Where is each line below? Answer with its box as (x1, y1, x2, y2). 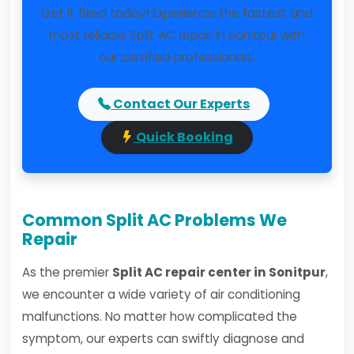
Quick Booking (134, 128, 233, 146)
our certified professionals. (99, 49, 255, 66)
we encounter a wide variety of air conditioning (22, 286, 300, 303)
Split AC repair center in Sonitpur (112, 264, 326, 281)
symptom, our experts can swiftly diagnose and (22, 330, 304, 347)
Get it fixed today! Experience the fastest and (41, 5, 313, 21)
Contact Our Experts (111, 95, 250, 113)
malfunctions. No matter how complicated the (22, 308, 297, 325)
